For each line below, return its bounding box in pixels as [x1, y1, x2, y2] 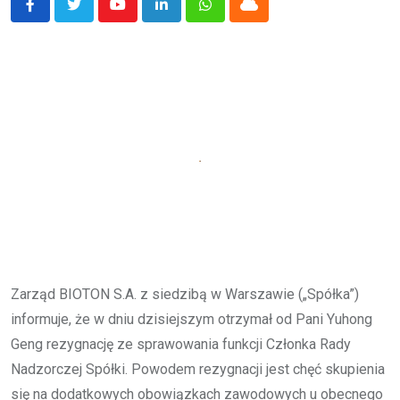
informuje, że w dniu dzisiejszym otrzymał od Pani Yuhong [11, 310, 372, 328]
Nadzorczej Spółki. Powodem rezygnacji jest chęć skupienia [11, 360, 385, 378]
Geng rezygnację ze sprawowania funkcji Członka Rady [11, 335, 351, 353]
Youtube [116, 6, 167, 24]
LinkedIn [160, 6, 214, 24]
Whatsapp [204, 6, 267, 24]
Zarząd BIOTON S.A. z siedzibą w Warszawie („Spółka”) [11, 285, 359, 303]
